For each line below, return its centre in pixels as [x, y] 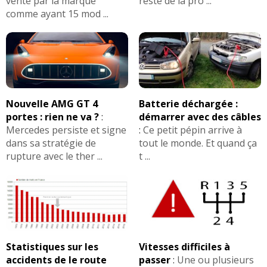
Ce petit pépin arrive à [192, 130]
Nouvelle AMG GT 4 [52, 104]
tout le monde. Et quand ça [198, 143]
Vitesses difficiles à [184, 246]
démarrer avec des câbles [200, 117]
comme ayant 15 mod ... [57, 13]
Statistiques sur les [52, 246]
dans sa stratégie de [51, 143]
